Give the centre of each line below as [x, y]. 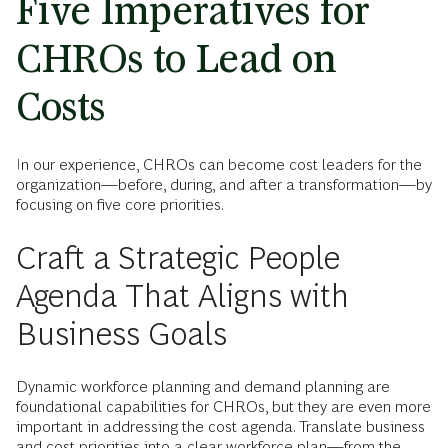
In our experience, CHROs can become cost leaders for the [219, 165]
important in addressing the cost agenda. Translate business [220, 427]
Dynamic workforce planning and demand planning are [203, 387]
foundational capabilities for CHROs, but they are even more [223, 407]
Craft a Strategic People [178, 258]
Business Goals [121, 334]
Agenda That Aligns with [182, 296]
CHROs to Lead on [176, 59]
